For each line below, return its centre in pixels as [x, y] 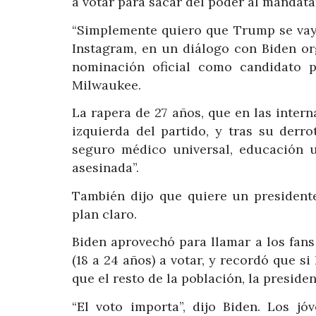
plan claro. [104, 214]
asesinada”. [105, 168]
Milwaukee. [107, 85]
